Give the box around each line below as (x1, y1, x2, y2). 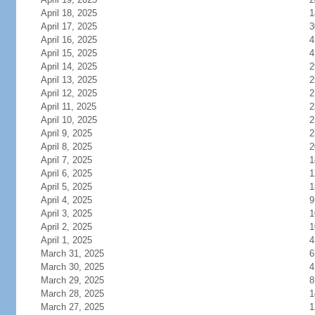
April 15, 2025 (40, 48, 97, 58)
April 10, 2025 (40, 115, 97, 125)
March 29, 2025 (40, 275, 104, 285)
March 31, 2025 (40, 248, 104, 259)
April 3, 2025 (40, 208, 92, 219)
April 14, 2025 (40, 61, 97, 72)
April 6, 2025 (40, 168, 92, 179)
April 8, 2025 (40, 141, 92, 152)
